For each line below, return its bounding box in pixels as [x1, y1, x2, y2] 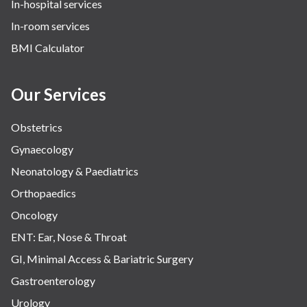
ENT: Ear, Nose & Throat [11, 230, 127, 244]
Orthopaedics [11, 186, 76, 200]
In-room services [11, 19, 90, 33]
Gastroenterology [11, 274, 95, 288]
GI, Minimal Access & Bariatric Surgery [11, 252, 193, 266]
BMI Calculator [11, 41, 84, 55]
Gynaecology [11, 143, 73, 156]
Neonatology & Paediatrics [11, 164, 138, 178]
